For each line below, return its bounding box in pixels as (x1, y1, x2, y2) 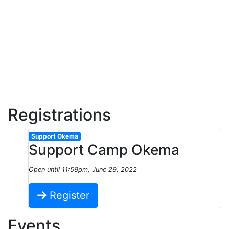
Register (47, 189, 89, 202)
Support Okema (31, 132, 78, 141)
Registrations (8, 105, 111, 125)
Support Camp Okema (29, 141, 179, 159)
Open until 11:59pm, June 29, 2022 (29, 166, 137, 174)
